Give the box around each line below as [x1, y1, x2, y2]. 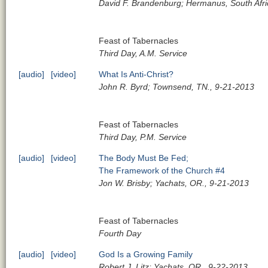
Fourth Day [99, 228, 142, 238]
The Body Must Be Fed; [99, 153, 189, 163]
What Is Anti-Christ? [99, 69, 174, 79]
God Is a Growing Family [99, 249, 193, 259]
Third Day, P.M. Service [99, 132, 187, 142]
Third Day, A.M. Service [99, 48, 188, 58]
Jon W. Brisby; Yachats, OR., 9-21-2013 [99, 178, 249, 188]
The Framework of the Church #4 [99, 165, 226, 175]
